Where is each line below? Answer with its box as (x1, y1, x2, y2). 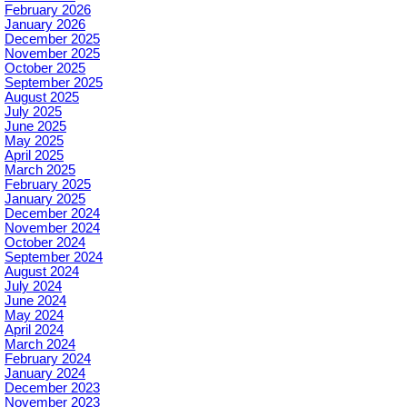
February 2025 (5, 177, 91, 193)
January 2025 (5, 192, 85, 207)
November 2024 (5, 221, 100, 236)
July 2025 (5, 104, 62, 120)
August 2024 (5, 264, 79, 280)
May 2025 (5, 134, 64, 149)
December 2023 (5, 381, 100, 396)
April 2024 (5, 323, 64, 338)
